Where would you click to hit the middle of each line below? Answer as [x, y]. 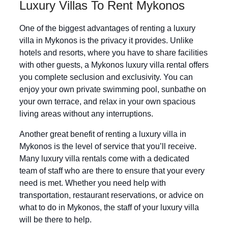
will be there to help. [55, 219]
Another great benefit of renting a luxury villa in [103, 134]
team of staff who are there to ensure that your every [112, 170]
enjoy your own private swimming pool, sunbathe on [113, 89]
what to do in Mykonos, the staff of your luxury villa [109, 207]
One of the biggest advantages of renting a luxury [107, 28]
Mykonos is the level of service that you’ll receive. [108, 146]
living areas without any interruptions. [86, 113]
